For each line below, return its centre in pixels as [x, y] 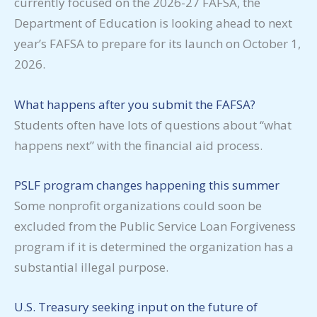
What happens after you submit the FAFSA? [135, 104]
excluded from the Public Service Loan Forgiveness [155, 226]
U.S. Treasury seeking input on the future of [136, 306]
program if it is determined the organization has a [154, 246]
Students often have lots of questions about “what [153, 125]
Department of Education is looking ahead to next [153, 23]
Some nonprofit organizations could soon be [138, 205]
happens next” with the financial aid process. [138, 145]
